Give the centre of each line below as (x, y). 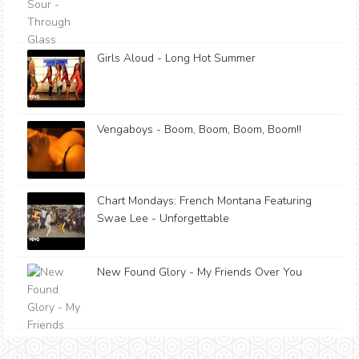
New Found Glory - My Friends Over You (200, 272)
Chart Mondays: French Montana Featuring (204, 201)
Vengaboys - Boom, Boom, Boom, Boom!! (199, 129)
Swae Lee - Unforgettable (163, 218)
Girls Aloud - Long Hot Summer (176, 58)
